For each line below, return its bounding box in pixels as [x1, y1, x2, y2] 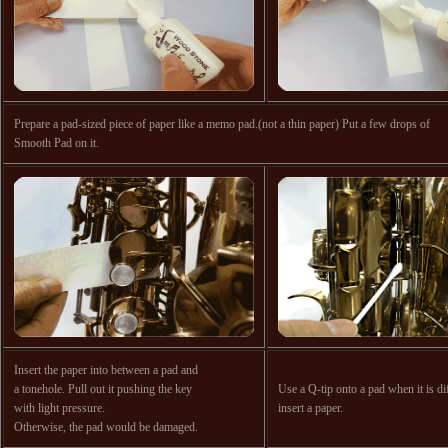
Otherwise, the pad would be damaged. [14, 420, 198, 434]
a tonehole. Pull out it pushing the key [14, 382, 192, 396]
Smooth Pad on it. [14, 136, 99, 150]
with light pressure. [14, 401, 105, 415]
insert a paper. [278, 401, 343, 415]
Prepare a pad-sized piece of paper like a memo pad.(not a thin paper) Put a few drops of [14, 117, 430, 131]
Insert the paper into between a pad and [14, 363, 198, 377]
